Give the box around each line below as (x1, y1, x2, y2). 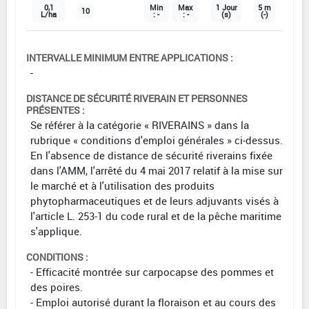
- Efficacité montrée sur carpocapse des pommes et (30, 264, 274, 279)
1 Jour (215, 2, 237, 12)
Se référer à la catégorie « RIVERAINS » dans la (30, 117, 249, 132)
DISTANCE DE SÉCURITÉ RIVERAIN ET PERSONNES (26, 91, 248, 105)
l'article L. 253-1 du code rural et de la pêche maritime (30, 208, 281, 223)
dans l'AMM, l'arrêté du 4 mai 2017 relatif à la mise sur (30, 163, 283, 177)
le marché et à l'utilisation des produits (30, 178, 215, 192)
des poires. (30, 279, 83, 294)
